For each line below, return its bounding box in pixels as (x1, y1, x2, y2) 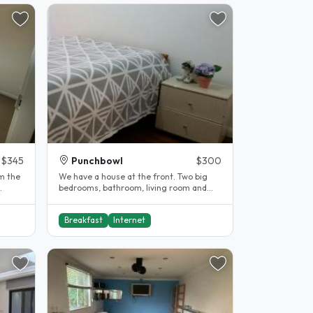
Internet (113, 214, 146, 226)
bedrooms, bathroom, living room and (59, 182, 207, 193)
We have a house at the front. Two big (59, 170, 208, 182)
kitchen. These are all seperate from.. (59, 193, 205, 204)
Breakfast (64, 214, 103, 226)
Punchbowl (71, 154, 123, 167)
